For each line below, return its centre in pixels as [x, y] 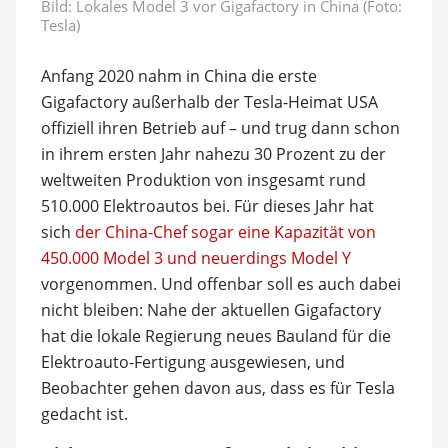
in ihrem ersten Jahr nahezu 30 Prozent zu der [213, 153]
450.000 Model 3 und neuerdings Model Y [195, 257]
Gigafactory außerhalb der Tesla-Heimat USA [209, 101]
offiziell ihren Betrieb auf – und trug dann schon [220, 127]
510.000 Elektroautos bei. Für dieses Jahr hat [207, 205]
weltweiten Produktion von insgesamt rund [203, 179]
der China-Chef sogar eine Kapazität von [225, 231]
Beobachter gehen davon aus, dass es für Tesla [217, 387]
